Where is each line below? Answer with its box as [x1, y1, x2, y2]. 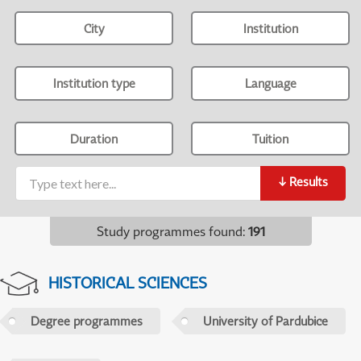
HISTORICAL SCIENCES [48, 273, 207, 293]
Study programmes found [96, 223, 243, 240]
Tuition [252, 131, 289, 146]
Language [244, 76, 297, 91]
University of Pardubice [202, 313, 328, 329]
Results [288, 174, 328, 189]
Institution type [52, 76, 135, 91]
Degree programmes [30, 313, 143, 329]
